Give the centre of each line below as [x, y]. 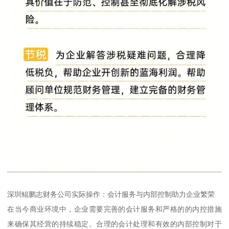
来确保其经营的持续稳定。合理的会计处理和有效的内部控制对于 [114, 224]
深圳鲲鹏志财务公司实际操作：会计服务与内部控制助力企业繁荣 [111, 194]
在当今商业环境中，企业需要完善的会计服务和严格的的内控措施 [114, 209]
